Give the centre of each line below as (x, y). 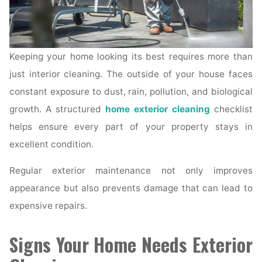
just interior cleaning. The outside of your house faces (131, 74)
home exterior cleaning (158, 109)
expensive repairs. (49, 206)
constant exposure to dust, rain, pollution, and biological (131, 92)
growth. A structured (57, 109)
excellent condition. (52, 144)
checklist (231, 109)
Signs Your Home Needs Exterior (131, 244)
